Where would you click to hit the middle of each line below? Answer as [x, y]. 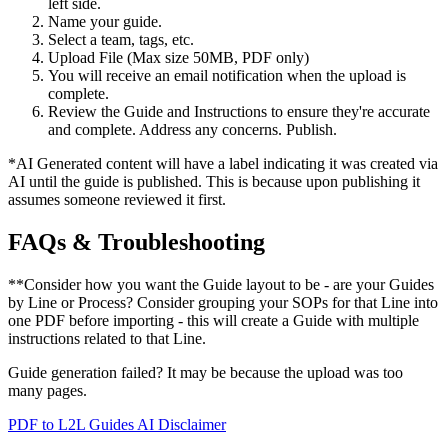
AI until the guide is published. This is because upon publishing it [214, 181]
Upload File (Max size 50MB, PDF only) [178, 57]
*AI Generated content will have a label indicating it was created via [223, 163]
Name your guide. [105, 21]
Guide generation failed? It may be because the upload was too [205, 372]
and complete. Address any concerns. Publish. [192, 129]
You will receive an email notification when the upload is [227, 75]
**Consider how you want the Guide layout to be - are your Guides [221, 284]
